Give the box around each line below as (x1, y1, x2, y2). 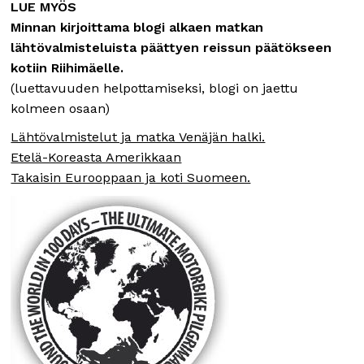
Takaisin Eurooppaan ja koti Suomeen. (11, 170, 251, 186)
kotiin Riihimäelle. (11, 60, 124, 76)
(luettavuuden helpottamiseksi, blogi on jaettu (11, 80, 299, 97)
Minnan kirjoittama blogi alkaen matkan (11, 19, 264, 36)
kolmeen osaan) (11, 101, 110, 117)
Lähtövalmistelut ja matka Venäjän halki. (11, 129, 266, 145)
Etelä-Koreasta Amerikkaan (11, 149, 182, 166)
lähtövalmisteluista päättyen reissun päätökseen (11, 40, 332, 56)
